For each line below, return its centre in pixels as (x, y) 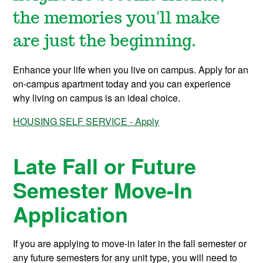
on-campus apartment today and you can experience (122, 84)
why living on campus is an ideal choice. (97, 98)
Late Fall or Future (105, 166)
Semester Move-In (103, 190)
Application (71, 214)
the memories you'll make (117, 19)
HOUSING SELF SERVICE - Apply (86, 122)
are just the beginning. (105, 42)
